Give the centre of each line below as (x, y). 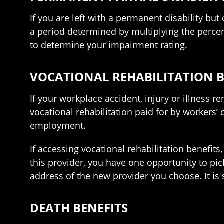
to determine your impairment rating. (109, 45)
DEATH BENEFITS (79, 208)
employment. (58, 125)
